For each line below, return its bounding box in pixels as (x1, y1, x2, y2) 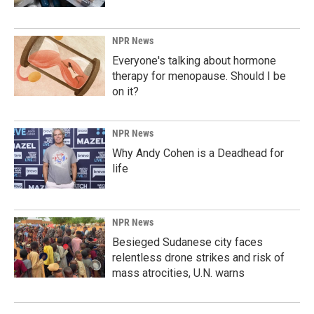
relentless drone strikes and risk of (112, 250, 285, 264)
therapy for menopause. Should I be (112, 69, 286, 83)
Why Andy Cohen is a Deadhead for (112, 146, 284, 160)
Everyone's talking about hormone (112, 53, 276, 67)
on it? (112, 84, 139, 98)
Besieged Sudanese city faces (112, 235, 263, 249)
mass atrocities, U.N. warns (112, 266, 245, 280)
